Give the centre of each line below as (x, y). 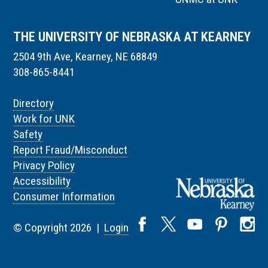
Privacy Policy (44, 165)
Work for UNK (44, 118)
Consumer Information (64, 196)
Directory (34, 103)
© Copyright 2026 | (59, 227)
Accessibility (42, 181)
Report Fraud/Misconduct (71, 150)
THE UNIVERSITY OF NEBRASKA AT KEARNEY (132, 36)
